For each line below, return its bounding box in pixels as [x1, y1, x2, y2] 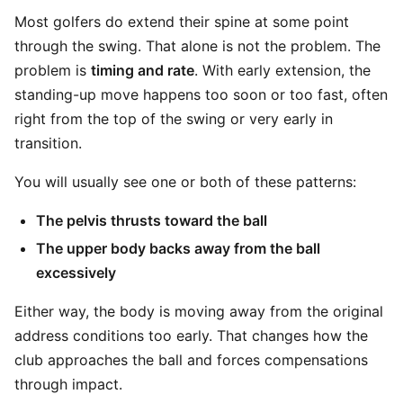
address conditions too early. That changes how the [14, 327, 368, 345]
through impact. [14, 375, 122, 393]
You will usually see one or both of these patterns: [14, 173, 356, 191]
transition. [14, 134, 82, 152]
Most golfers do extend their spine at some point [14, 13, 349, 31]
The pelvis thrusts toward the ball [36, 211, 267, 229]
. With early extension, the [194, 61, 371, 79]
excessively [36, 264, 116, 282]
